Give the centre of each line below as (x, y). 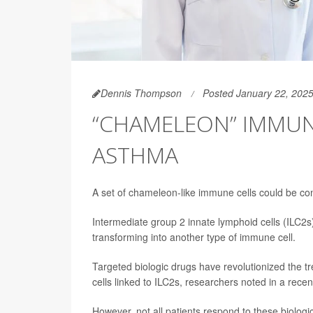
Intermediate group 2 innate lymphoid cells (186, 221)
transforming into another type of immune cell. (194, 236)
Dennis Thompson (141, 93)
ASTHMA (135, 154)
